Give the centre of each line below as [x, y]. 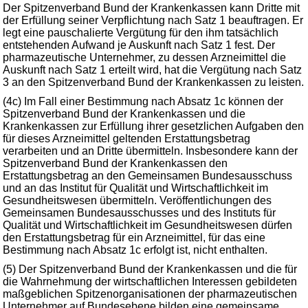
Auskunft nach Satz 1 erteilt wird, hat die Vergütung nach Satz [152, 70]
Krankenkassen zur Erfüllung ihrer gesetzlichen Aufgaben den [153, 126]
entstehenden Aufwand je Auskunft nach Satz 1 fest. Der [139, 45]
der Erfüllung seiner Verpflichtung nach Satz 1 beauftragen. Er [153, 20]
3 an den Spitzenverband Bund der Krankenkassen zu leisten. [153, 82]
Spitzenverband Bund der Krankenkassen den [115, 163]
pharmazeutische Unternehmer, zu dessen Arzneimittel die [144, 57]
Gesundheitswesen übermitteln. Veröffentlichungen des [137, 200]
